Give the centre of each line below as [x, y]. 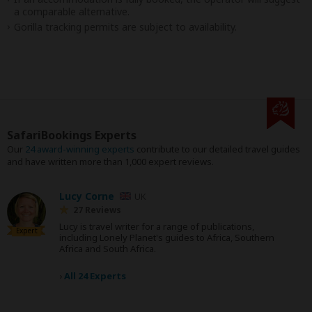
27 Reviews [97, 210]
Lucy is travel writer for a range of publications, [157, 226]
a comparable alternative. [72, 11]
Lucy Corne [87, 196]
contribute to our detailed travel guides [217, 149]
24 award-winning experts [80, 149]
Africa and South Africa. [108, 249]
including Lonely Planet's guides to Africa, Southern [167, 237]
